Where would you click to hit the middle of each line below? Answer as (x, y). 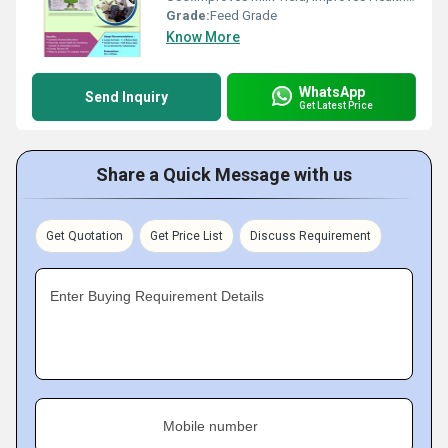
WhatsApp (332, 91)
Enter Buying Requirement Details (157, 296)
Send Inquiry (126, 97)
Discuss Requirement (310, 236)
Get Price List (186, 236)
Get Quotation (84, 236)
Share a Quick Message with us (224, 174)
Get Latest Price (336, 105)
